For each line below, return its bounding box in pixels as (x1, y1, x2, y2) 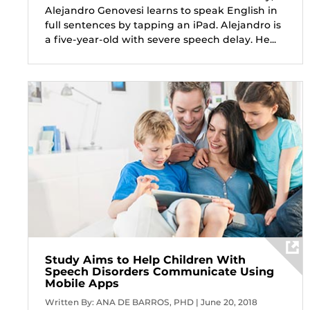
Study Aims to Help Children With (45, 253, 246, 266)
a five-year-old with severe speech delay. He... (45, 33, 276, 46)
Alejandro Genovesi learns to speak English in (45, 3, 277, 17)
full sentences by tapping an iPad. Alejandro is (45, 18, 281, 31)
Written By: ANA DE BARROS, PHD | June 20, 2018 (45, 296, 257, 307)
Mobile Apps (45, 276, 119, 290)
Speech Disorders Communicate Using (45, 264, 275, 278)
